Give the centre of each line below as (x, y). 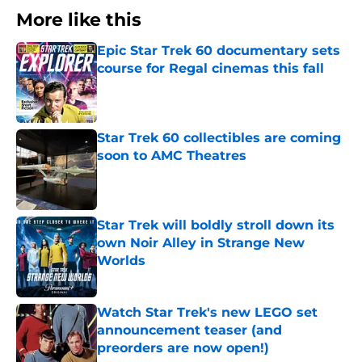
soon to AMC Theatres (172, 156)
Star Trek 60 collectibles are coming (219, 138)
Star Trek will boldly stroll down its (216, 225)
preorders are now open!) (183, 348)
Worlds (121, 261)
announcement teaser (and (189, 330)
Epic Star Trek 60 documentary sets (219, 51)
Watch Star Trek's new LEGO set (207, 313)
